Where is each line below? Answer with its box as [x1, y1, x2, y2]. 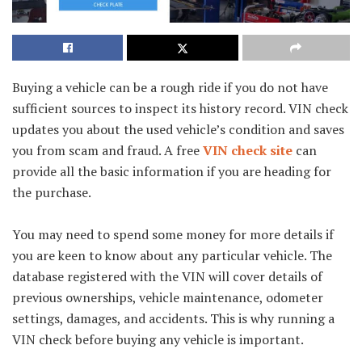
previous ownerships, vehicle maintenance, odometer [12, 288, 323, 306]
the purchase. [12, 183, 91, 201]
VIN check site [203, 141, 293, 159]
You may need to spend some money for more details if [12, 225, 334, 243]
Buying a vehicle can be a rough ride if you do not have [12, 78, 328, 96]
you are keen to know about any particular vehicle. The [12, 246, 332, 264]
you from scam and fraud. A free [12, 141, 203, 159]
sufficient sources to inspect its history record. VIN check [12, 99, 348, 117]
